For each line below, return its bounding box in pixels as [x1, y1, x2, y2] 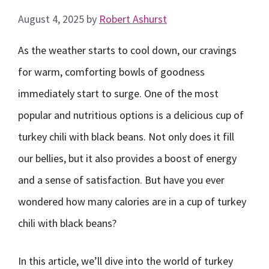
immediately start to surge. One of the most [18, 86, 219, 100]
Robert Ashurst [99, 12, 167, 26]
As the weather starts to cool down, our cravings [18, 43, 237, 57]
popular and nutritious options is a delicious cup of [18, 108, 244, 122]
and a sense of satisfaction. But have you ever [18, 173, 225, 187]
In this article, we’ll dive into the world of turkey [18, 254, 233, 268]
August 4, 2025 [18, 12, 84, 26]
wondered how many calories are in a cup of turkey [18, 195, 246, 208]
